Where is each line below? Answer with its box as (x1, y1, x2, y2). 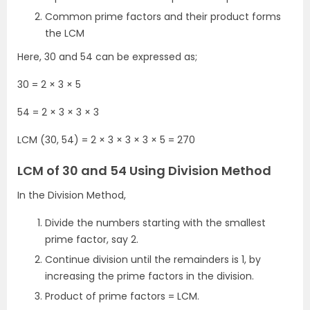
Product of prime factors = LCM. (45, 289, 199, 304)
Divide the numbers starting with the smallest (45, 216, 266, 230)
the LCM (45, 26, 84, 41)
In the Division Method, (17, 188, 129, 203)
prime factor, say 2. (45, 232, 138, 247)
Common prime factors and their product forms (45, 10, 281, 24)
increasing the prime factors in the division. (45, 269, 257, 284)
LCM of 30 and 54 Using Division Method (17, 162, 271, 180)
